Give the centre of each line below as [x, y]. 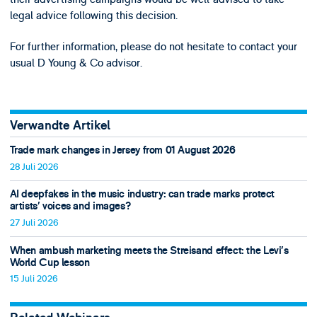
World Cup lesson [50, 263]
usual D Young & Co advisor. [76, 63]
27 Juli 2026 [34, 223]
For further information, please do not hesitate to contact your [153, 46]
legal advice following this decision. [93, 16]
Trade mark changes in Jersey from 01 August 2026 [122, 151]
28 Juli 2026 [34, 167]
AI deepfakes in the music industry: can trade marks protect [142, 195]
